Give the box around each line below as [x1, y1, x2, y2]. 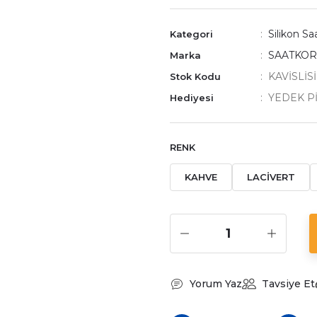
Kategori [170, 28, 213, 40]
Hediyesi [170, 92, 214, 103]
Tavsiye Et [262, 277, 315, 290]
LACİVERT [247, 171, 295, 183]
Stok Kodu [170, 71, 221, 82]
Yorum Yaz [190, 277, 242, 290]
